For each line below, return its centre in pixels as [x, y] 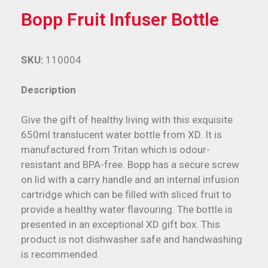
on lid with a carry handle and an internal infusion [130, 180]
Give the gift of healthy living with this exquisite [127, 120]
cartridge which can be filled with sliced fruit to [126, 195]
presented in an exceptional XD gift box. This [121, 225]
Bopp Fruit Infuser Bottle [120, 19]
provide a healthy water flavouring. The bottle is [127, 210]
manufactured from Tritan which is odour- [115, 150]
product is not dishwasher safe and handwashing [132, 240]
